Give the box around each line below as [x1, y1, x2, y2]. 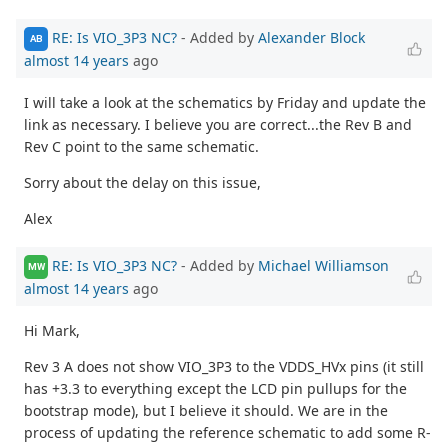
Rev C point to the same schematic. [24, 136, 259, 156]
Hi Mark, [24, 320, 80, 340]
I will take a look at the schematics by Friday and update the [24, 92, 426, 112]
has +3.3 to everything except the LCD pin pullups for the [24, 378, 407, 398]
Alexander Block [258, 27, 365, 47]
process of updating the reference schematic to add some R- [24, 422, 431, 442]
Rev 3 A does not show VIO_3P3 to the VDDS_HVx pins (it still [24, 356, 424, 376]
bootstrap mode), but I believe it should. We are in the [24, 400, 388, 420]
